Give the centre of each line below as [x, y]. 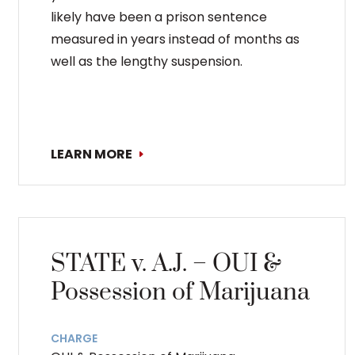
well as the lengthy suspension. [147, 61]
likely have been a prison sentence [159, 17]
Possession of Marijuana [180, 292]
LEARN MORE [92, 154]
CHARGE [74, 338]
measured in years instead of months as [175, 39]
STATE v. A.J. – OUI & [166, 263]
